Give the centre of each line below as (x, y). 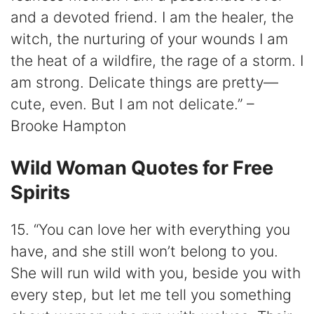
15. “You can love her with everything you (150, 230)
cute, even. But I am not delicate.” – (132, 104)
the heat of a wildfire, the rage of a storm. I (157, 60)
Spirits (40, 193)
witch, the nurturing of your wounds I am (149, 39)
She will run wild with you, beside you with (156, 273)
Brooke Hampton (68, 125)
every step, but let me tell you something (151, 295)
